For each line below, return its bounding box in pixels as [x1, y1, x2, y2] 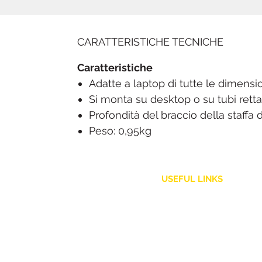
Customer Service [147, 198, 236, 211]
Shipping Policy [156, 216, 232, 229]
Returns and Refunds [142, 233, 246, 246]
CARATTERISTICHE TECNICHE [77, 36, 223, 49]
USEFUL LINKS [161, 174, 223, 185]
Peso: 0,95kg [89, 125, 151, 137]
